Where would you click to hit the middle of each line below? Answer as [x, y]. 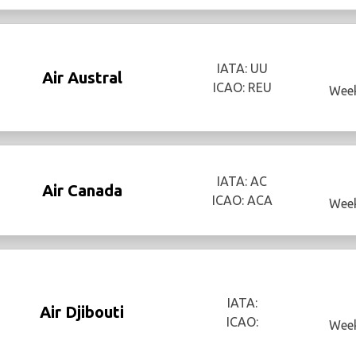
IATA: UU [242, 68]
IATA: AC [242, 181]
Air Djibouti [82, 311]
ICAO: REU [242, 87]
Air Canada [82, 190]
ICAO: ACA [242, 200]
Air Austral [82, 77]
